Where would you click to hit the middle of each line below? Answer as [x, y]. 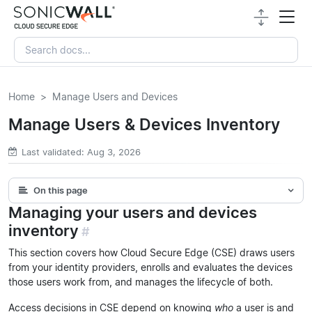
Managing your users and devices [133, 212]
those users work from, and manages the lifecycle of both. [141, 281]
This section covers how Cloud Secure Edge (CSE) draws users [151, 252]
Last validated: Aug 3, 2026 [81, 152]
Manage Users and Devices [115, 96]
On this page [60, 190]
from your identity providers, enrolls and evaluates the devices [150, 267]
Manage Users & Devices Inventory [144, 124]
